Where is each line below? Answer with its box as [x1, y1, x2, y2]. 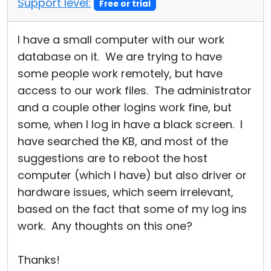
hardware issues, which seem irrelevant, [18, 184, 233, 200]
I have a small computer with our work [18, 32, 224, 47]
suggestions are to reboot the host [18, 151, 207, 166]
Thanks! [18, 252, 60, 267]
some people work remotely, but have [18, 66, 223, 81]
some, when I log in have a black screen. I [18, 117, 243, 132]
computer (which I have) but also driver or [18, 168, 247, 183]
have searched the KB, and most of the [18, 134, 228, 149]
